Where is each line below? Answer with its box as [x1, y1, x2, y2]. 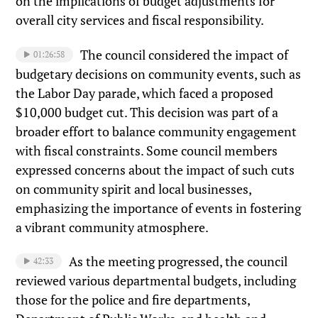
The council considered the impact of [80, 45, 289, 63]
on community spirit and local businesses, [16, 180, 252, 197]
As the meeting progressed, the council [69, 253, 288, 270]
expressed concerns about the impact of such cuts [16, 160, 295, 178]
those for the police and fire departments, [16, 291, 251, 309]
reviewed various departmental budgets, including [16, 272, 297, 290]
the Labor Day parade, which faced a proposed [16, 84, 274, 102]
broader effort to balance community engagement [16, 122, 297, 140]
